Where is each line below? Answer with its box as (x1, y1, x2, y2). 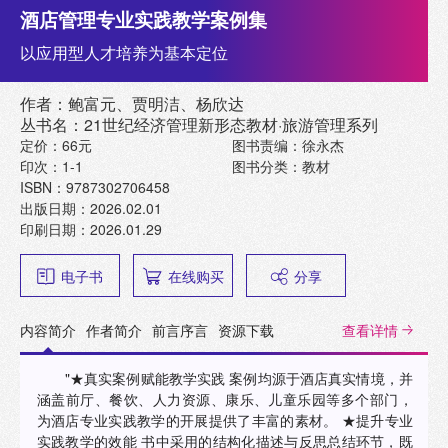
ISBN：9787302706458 (20, 177, 170, 198)
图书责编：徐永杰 (232, 135, 345, 156)
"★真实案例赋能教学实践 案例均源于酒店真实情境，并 (64, 368, 413, 389)
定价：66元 (20, 135, 92, 156)
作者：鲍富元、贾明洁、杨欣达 (20, 92, 244, 116)
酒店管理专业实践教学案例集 (20, 6, 267, 34)
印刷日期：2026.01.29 (20, 219, 162, 240)
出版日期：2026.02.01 (20, 198, 162, 219)
